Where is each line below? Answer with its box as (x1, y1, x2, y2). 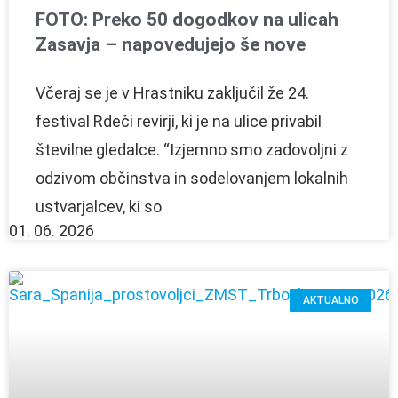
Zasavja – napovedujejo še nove (36, 33, 306, 55)
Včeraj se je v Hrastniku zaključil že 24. (36, 83, 309, 102)
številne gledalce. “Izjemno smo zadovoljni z (36, 139, 348, 159)
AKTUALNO (302, 294, 359, 307)
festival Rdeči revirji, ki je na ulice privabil (36, 111, 322, 131)
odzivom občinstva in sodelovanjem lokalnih (36, 168, 348, 187)
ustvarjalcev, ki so (36, 196, 162, 216)
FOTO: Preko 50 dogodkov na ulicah (36, 8, 338, 30)
